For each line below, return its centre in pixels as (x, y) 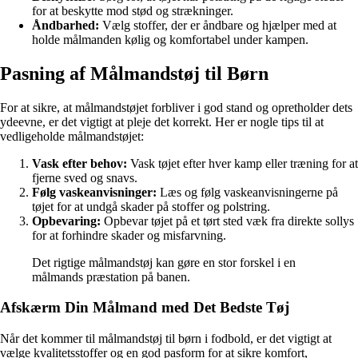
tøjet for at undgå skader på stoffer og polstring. (151, 206)
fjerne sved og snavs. (85, 177)
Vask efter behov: (80, 163)
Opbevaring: (66, 221)
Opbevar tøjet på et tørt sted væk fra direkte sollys (227, 221)
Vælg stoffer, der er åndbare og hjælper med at (218, 25)
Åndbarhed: (66, 25)
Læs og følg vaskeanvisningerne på (247, 192)
